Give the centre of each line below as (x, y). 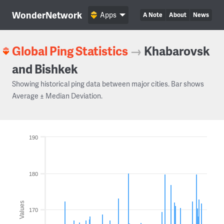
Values (22, 209)
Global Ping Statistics (70, 51)
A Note (153, 15)
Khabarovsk (177, 51)
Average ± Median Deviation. (57, 96)
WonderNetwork (47, 15)
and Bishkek (45, 69)
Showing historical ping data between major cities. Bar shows (108, 84)
